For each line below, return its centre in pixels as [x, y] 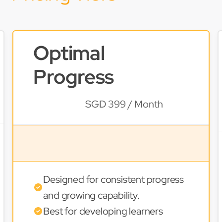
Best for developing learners [103, 211]
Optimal [69, 53]
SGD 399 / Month [124, 104]
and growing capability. [91, 195]
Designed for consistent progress [113, 179]
